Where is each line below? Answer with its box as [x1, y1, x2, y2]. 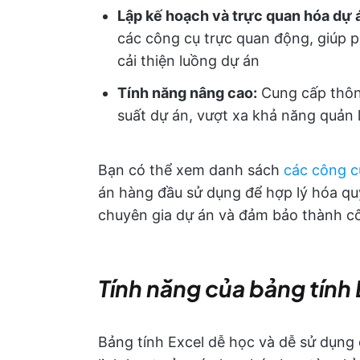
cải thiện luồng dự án [117, 52, 260, 69]
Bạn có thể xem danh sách [98, 162, 284, 178]
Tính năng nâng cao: [117, 84, 257, 101]
